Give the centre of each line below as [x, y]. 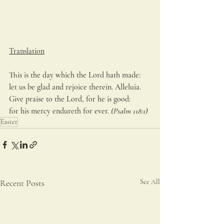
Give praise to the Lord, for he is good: [70, 99]
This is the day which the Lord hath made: [75, 75]
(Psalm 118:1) [129, 111]
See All [150, 181]
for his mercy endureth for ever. [60, 111]
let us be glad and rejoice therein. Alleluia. [75, 87]
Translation [27, 51]
